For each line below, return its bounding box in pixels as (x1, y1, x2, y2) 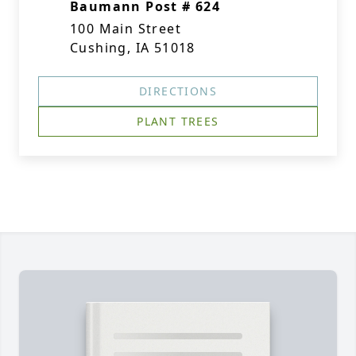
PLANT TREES (137, 114, 219, 129)
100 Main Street (70, 20, 181, 37)
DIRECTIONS (139, 83, 217, 99)
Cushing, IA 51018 (70, 39, 195, 56)
